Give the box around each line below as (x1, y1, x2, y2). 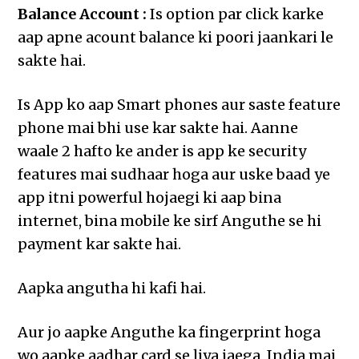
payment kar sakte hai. (18, 235, 182, 254)
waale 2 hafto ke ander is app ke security (18, 142, 307, 161)
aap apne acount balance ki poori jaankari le (18, 28, 334, 47)
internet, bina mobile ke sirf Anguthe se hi (18, 212, 322, 231)
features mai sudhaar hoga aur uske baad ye (18, 165, 331, 184)
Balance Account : (18, 5, 147, 24)
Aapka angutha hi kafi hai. (18, 279, 207, 298)
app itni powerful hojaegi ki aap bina (18, 188, 282, 208)
